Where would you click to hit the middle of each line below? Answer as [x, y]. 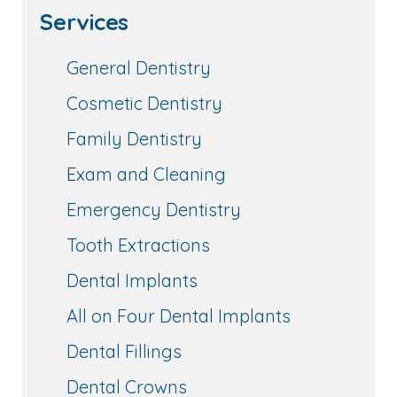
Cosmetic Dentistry [144, 103]
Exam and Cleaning [146, 174]
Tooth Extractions [138, 245]
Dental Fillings [124, 351]
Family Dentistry [134, 138]
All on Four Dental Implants [179, 315]
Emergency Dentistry [154, 209]
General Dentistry [139, 67]
